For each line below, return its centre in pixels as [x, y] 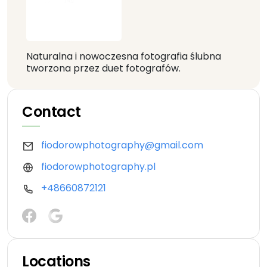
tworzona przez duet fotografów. [103, 69]
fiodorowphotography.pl [98, 167]
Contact [52, 112]
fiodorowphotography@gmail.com [122, 145]
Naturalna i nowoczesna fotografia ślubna [124, 57]
